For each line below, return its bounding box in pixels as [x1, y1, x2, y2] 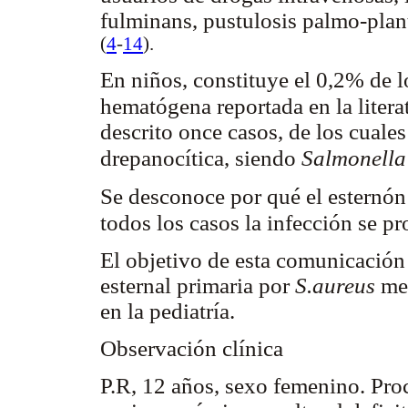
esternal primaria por [100, 273, 295, 299]
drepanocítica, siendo [100, 146, 301, 171]
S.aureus [295, 273, 381, 299]
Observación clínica [100, 336, 283, 362]
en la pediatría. [100, 299, 235, 324]
